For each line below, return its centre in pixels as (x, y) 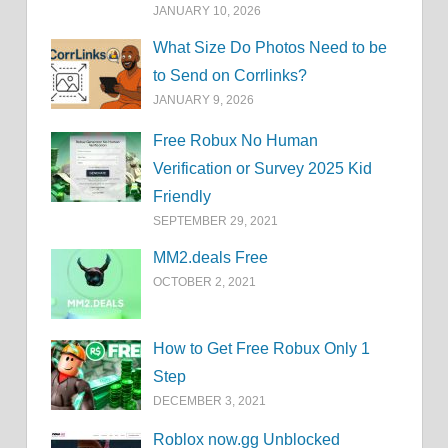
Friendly (182, 197)
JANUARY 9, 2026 (204, 100)
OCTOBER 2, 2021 (205, 282)
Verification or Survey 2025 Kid (263, 169)
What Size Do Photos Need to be (270, 48)
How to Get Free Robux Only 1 (262, 349)
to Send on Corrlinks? (230, 76)
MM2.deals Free (211, 258)
